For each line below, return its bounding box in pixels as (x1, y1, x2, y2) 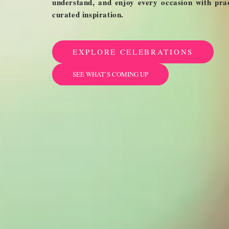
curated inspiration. (52, 9, 124, 20)
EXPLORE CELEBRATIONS (73, 47, 194, 57)
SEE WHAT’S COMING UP (73, 70, 148, 79)
